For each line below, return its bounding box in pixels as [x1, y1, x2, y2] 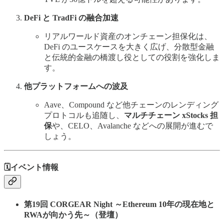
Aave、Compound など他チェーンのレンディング [44, 100, 218, 109]
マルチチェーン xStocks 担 [124, 111, 218, 120]
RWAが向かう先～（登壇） [24, 210, 122, 219]
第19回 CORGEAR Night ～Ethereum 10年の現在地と [24, 199, 214, 208]
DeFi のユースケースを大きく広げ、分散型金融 [44, 42, 214, 51]
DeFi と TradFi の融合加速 [24, 13, 118, 22]
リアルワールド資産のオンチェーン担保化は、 [44, 32, 212, 41]
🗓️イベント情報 [4, 163, 58, 172]
